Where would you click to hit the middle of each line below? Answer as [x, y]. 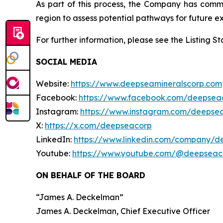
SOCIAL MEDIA [66, 62]
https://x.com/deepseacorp [98, 125]
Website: [53, 84]
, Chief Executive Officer [163, 211]
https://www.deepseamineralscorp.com [146, 84]
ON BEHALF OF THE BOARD [91, 175]
